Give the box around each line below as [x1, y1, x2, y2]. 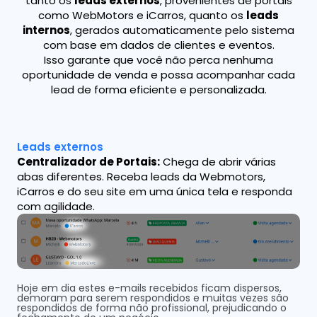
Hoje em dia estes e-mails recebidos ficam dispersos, [17, 280, 282, 295]
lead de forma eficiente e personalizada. [50, 82, 267, 98]
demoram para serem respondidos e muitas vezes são [17, 290, 289, 305]
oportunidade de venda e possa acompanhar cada [22, 67, 295, 83]
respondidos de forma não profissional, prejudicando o [17, 300, 287, 315]
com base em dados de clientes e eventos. [42, 38, 275, 53]
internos [23, 23, 70, 38]
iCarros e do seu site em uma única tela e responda [17, 184, 292, 200]
